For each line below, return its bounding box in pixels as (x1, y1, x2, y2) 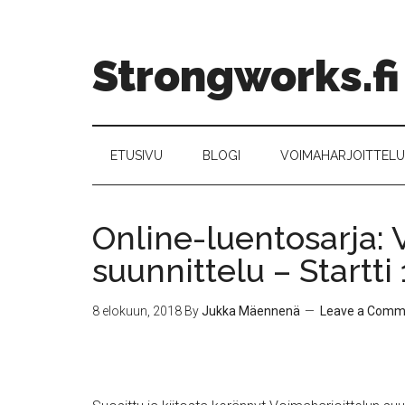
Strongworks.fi (92, 51, 400, 101)
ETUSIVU (110, 148, 163, 163)
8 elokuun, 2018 (92, 304, 182, 318)
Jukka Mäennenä (202, 304, 300, 318)
